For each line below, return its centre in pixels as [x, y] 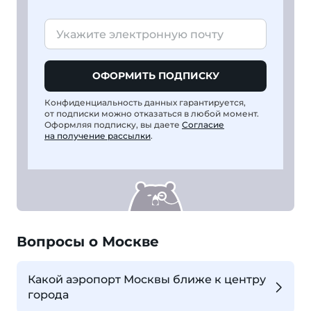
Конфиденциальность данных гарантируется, [145, 103]
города [48, 295]
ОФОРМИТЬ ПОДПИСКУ [155, 76]
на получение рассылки [98, 136]
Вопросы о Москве [88, 242]
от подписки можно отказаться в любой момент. [152, 114]
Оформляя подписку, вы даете [113, 125]
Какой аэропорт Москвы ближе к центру [147, 280]
